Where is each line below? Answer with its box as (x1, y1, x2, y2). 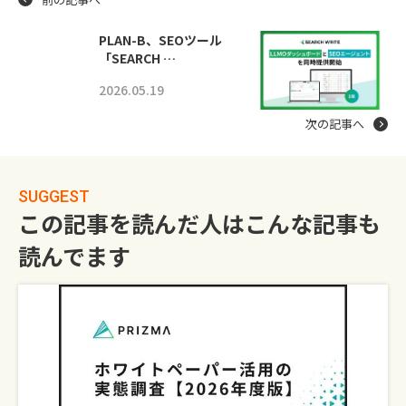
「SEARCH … (99, 48, 176, 67)
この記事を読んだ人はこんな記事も (18, 207, 381, 240)
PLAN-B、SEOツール (99, 30, 222, 49)
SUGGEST (18, 187, 90, 207)
